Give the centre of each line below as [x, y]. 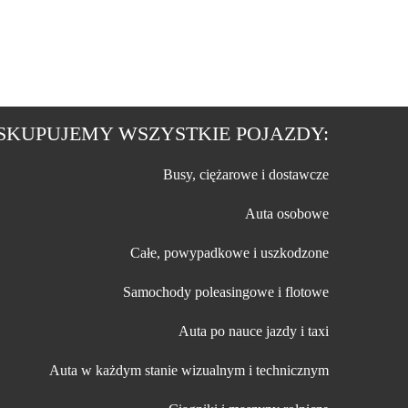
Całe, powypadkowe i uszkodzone [229, 253]
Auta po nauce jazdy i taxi [254, 331]
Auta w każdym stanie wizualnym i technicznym [189, 370]
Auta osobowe [287, 214]
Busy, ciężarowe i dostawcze [246, 174]
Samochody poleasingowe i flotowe [226, 292]
